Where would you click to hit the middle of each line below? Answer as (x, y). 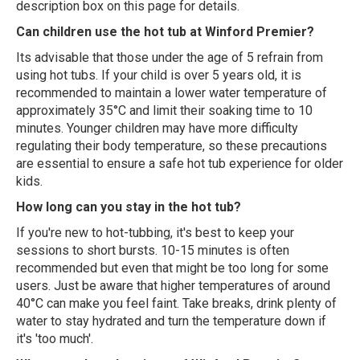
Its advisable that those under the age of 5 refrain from (170, 57)
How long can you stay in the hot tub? (129, 207)
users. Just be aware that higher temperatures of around (173, 285)
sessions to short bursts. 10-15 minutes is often (153, 250)
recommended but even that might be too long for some (172, 268)
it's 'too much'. (55, 338)
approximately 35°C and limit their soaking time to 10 (164, 110)
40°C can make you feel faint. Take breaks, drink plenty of (176, 303)
